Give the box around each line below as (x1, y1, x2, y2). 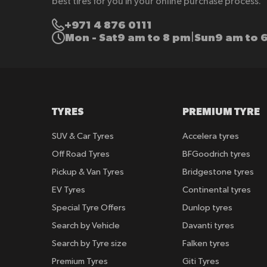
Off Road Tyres (52, 150, 110, 159)
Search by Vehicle (52, 221, 120, 231)
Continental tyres (182, 185, 252, 195)
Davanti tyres (182, 221, 235, 231)
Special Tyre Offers (52, 203, 126, 213)
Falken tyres (182, 239, 230, 249)
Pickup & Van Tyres (52, 167, 124, 177)
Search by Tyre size (52, 239, 127, 249)
